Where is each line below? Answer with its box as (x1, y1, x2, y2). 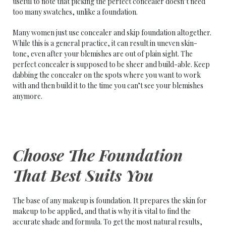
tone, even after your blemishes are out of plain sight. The (13, 49, 193, 59)
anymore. (13, 91, 42, 101)
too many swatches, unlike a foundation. (13, 7, 138, 17)
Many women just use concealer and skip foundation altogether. (13, 28, 211, 37)
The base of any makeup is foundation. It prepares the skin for (13, 196, 207, 205)
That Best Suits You (13, 164, 153, 186)
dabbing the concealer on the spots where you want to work (13, 70, 201, 80)
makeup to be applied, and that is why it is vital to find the (13, 206, 191, 216)
